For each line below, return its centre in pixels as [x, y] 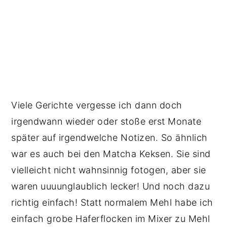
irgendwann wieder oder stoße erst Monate [106, 121]
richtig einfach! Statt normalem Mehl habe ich [112, 202]
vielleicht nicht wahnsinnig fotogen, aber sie [109, 170]
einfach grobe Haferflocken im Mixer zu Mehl [111, 219]
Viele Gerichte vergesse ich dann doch [97, 105]
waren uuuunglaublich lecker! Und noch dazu [111, 186]
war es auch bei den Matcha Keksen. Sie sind [111, 154]
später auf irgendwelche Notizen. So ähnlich [109, 138]
